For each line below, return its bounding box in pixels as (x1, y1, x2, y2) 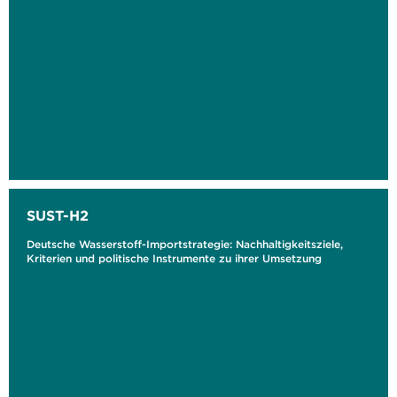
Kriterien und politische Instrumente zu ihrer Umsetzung (27, 252, 322, 265)
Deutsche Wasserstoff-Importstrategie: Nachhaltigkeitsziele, (27, 237, 343, 251)
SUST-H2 (27, 206, 89, 224)
